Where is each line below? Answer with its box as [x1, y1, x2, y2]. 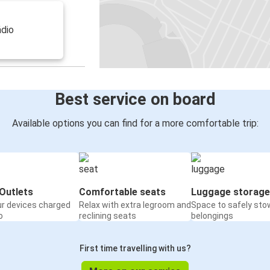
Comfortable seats [79, 186, 166, 198]
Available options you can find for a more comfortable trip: [11, 118, 259, 130]
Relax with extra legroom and [79, 200, 191, 210]
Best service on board [54, 90, 216, 110]
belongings [191, 211, 233, 221]
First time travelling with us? [79, 243, 191, 254]
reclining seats [79, 211, 136, 221]
